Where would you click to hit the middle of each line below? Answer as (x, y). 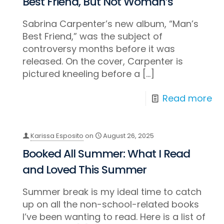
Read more (187, 98)
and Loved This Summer (85, 170)
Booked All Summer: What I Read (106, 154)
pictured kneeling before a (81, 74)
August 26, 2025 (129, 136)
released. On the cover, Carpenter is (103, 61)
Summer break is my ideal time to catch (112, 192)
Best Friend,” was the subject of (93, 36)
